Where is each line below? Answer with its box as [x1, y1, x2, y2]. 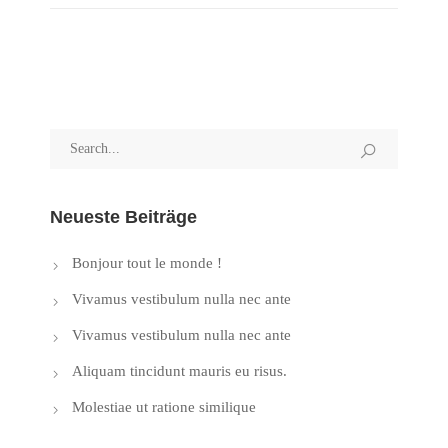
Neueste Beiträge [50, 207, 197, 228]
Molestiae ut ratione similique [72, 399, 256, 416]
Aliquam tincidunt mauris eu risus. [72, 363, 287, 380]
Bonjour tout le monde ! [72, 255, 222, 272]
